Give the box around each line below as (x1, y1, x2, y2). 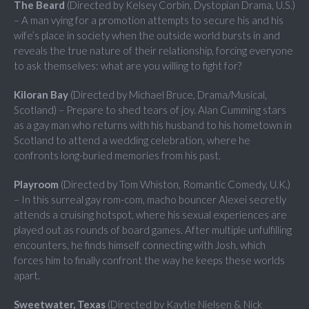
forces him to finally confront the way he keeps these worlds (14, 254, 285, 267)
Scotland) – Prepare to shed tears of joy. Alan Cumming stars (14, 103, 286, 117)
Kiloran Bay (14, 88, 68, 101)
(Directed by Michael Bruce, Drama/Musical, (68, 88, 267, 101)
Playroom (14, 178, 61, 191)
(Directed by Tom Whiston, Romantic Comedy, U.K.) (61, 178, 290, 191)
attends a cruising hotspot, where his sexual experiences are (14, 208, 287, 221)
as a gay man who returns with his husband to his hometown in (14, 119, 292, 132)
